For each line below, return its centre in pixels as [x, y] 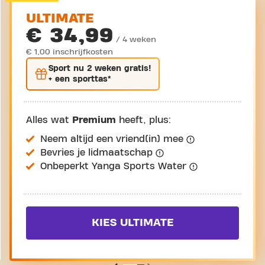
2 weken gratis [118, 69]
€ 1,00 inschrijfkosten [70, 52]
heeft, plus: [143, 120]
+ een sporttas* [80, 79]
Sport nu [68, 69]
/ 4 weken [136, 40]
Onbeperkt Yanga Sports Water [115, 166]
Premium [94, 120]
